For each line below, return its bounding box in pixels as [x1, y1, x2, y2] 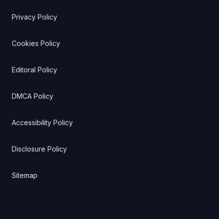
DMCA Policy [12, 92, 53, 101]
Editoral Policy [12, 66, 57, 74]
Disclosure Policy [12, 145, 67, 153]
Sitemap [12, 171, 38, 180]
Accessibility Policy [12, 118, 73, 127]
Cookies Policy [12, 39, 60, 48]
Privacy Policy [12, 13, 57, 22]
